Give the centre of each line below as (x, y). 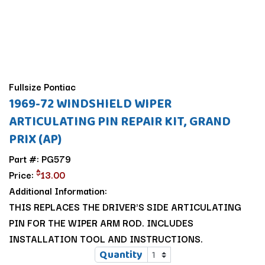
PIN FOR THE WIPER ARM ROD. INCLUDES (101, 223)
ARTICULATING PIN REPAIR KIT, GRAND (120, 121)
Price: (22, 175)
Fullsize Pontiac (42, 87)
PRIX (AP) (35, 139)
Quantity (121, 255)
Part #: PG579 (40, 159)
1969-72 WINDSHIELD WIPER (90, 104)
